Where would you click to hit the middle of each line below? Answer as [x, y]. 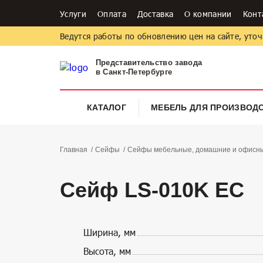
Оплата [112, 14]
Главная [74, 150]
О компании [208, 14]
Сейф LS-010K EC [152, 190]
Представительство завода [149, 63]
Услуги [73, 14]
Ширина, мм [109, 232]
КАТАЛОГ [107, 107]
